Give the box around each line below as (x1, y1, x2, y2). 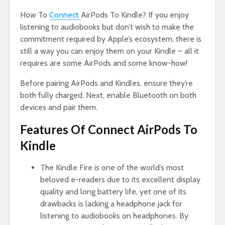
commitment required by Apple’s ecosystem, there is (20, 34, 201, 44)
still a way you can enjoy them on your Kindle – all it (20, 46, 199, 56)
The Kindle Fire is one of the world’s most (40, 163, 184, 173)
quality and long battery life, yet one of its (40, 187, 186, 197)
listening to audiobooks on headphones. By (40, 211, 188, 221)
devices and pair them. (20, 102, 97, 113)
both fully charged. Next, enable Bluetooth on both (20, 90, 196, 100)
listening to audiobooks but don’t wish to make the (20, 22, 194, 32)
